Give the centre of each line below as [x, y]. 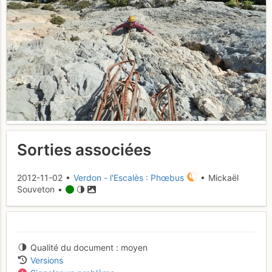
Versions [46, 260]
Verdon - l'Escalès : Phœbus [129, 178]
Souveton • [41, 189]
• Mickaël [218, 178]
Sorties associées [84, 150]
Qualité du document [72, 247]
